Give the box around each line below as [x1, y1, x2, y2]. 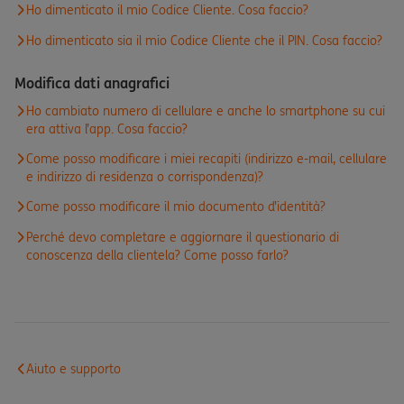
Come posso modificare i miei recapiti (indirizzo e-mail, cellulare [26, 151, 387, 167]
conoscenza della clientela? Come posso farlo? [26, 247, 289, 263]
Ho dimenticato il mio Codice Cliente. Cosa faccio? [26, 2, 308, 18]
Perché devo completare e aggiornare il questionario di [26, 229, 339, 245]
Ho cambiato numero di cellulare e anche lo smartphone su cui [26, 103, 385, 119]
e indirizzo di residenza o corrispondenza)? [26, 169, 263, 185]
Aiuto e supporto [26, 361, 121, 377]
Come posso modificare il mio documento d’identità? [26, 198, 326, 215]
